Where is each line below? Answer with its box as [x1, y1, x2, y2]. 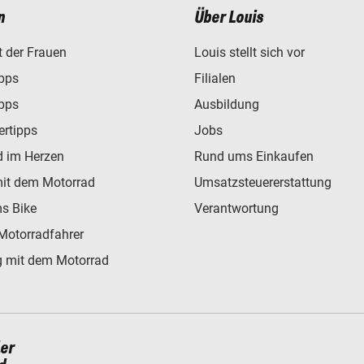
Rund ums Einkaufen [194, 148, 314, 164]
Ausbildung [194, 96, 259, 112]
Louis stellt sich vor [194, 44, 305, 60]
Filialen [194, 70, 236, 86]
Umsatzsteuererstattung [194, 174, 331, 190]
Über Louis [194, 8, 263, 27]
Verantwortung [194, 200, 279, 216]
